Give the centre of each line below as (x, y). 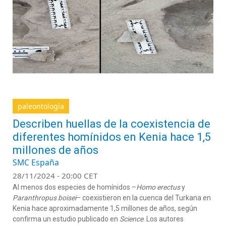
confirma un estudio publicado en (66, 219)
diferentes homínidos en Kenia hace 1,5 (112, 137)
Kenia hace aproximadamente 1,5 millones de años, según (105, 208)
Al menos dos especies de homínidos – (74, 187)
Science (131, 219)
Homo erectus (159, 187)
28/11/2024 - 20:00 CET (55, 176)
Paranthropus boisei (44, 198)
